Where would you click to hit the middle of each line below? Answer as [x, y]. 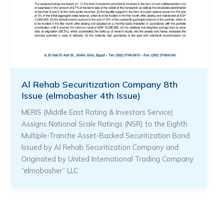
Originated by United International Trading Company [108, 159]
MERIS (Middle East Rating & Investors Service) [98, 112]
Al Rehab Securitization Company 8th [100, 85]
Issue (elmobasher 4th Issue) [81, 96]
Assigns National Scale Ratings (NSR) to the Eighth [105, 124]
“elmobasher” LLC [50, 171]
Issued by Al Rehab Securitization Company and [100, 147]
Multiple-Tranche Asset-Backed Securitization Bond [106, 136]
